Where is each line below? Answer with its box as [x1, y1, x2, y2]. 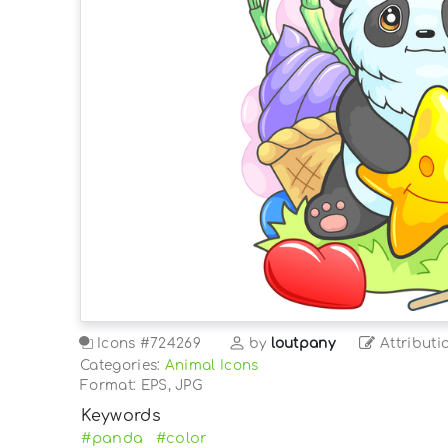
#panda [81, 429, 144, 446]
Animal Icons [164, 357, 259, 373]
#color [155, 429, 208, 446]
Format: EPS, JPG [80, 377, 203, 393]
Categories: [80, 357, 165, 373]
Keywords [81, 406, 161, 425]
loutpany [270, 335, 336, 351]
